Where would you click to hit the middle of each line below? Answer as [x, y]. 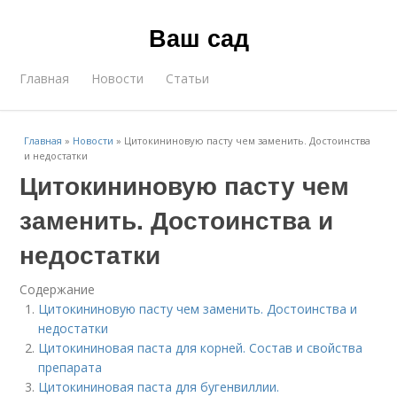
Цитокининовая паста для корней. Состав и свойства [201, 348]
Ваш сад [198, 37]
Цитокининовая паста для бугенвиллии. [159, 387]
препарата [70, 367]
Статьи [188, 78]
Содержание [58, 289]
